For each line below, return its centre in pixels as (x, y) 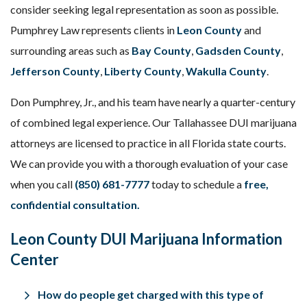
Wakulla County (226, 71)
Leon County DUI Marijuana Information (146, 239)
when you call (42, 184)
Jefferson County (55, 71)
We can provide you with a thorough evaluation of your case (149, 163)
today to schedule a (197, 184)
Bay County (160, 50)
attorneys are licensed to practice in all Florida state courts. (148, 143)
